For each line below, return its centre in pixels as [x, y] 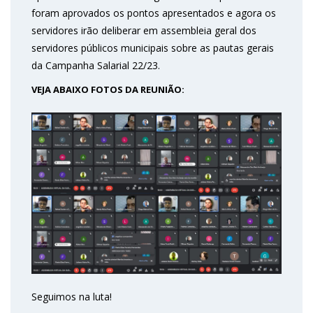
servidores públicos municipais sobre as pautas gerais [153, 48]
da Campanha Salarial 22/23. [96, 65]
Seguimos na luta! [72, 296]
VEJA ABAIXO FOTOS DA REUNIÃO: [108, 89]
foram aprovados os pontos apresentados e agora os [154, 13]
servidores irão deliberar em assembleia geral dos [144, 30]
